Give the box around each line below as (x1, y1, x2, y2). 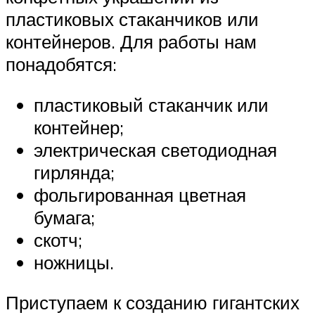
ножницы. (34, 250, 114, 274)
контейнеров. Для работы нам (6, 30, 257, 53)
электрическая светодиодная (34, 138, 277, 161)
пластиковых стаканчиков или (6, 8, 259, 31)
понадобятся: (6, 53, 117, 76)
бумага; (34, 205, 95, 229)
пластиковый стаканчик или (34, 93, 269, 116)
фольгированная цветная (34, 183, 246, 206)
